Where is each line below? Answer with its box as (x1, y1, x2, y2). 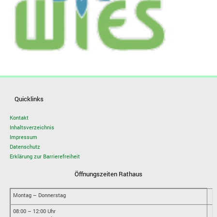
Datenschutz (9, 142, 40, 150)
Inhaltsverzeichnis (9, 123, 54, 131)
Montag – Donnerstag (13, 191, 66, 199)
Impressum (9, 133, 37, 140)
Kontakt (9, 113, 29, 121)
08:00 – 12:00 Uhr (13, 207, 56, 215)
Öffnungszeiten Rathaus (75, 169, 142, 178)
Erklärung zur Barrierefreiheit (9, 152, 80, 160)
